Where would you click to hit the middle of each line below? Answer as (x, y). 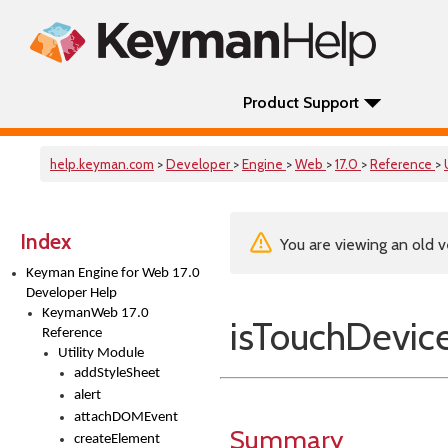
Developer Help (71, 293)
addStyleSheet (117, 373)
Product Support (301, 102)
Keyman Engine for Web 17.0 (113, 273)
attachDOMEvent (126, 417)
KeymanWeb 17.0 (95, 313)
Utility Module (101, 353)
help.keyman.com (102, 164)
